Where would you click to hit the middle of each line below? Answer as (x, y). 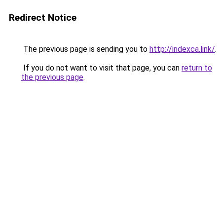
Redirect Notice (43, 18)
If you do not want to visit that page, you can (101, 68)
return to (197, 68)
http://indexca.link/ (182, 49)
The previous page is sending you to (85, 49)
